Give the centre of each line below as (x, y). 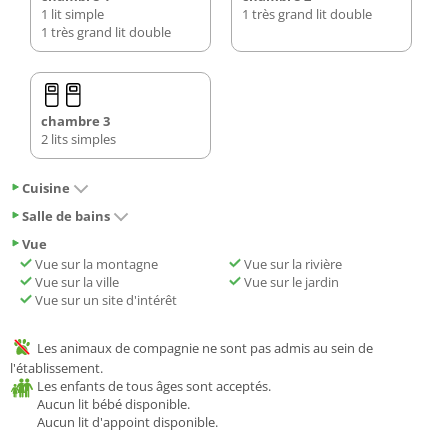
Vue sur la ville (75, 281)
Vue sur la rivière (291, 263)
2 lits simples (78, 138)
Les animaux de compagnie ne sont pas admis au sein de (203, 347)
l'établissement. (56, 368)
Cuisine (46, 187)
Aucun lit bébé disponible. (113, 404)
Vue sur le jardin (290, 281)
